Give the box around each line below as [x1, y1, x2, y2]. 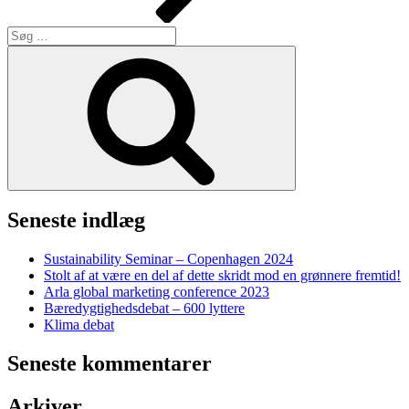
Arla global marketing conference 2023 [44, 284, 269, 300]
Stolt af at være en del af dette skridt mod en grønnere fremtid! [44, 267, 401, 284]
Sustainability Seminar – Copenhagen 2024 [44, 251, 293, 267]
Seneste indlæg [7, 208, 145, 233]
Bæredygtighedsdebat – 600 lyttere [44, 300, 245, 317]
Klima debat [44, 317, 114, 333]
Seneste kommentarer [7, 351, 212, 376]
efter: [6, 41, 36, 58]
